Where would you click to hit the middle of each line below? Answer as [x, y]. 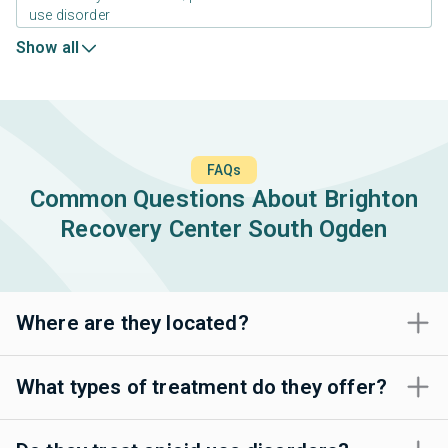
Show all [48, 47]
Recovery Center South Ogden [224, 228]
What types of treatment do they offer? [202, 386]
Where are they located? [132, 322]
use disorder [69, 14]
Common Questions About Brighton [224, 198]
